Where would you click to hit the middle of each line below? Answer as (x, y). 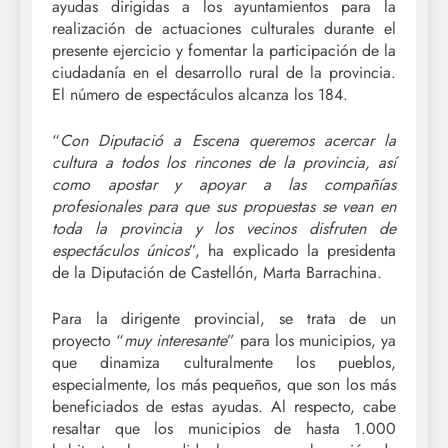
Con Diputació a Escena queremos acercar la (228, 140)
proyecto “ (88, 340)
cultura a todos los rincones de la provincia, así (224, 162)
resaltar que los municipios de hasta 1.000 (224, 428)
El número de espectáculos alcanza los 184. (200, 94)
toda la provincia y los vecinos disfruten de (224, 228)
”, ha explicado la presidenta (293, 250)
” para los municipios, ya (311, 340)
